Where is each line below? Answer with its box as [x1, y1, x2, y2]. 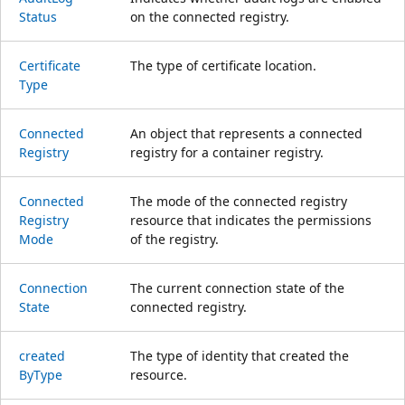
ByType [19, 365, 62, 383]
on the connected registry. [130, 7, 289, 25]
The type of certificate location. [130, 56, 316, 74]
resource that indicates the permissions [130, 211, 372, 229]
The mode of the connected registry [130, 192, 347, 210]
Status [19, 7, 57, 25]
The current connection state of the [130, 278, 344, 297]
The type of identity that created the [130, 346, 349, 364]
